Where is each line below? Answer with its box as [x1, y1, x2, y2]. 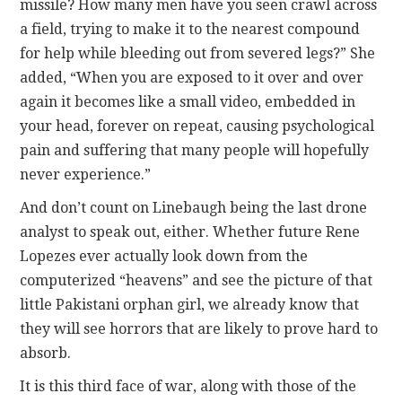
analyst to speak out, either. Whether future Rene [20, 223, 361, 240]
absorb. [20, 344, 72, 362]
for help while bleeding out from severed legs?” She [20, 44, 376, 62]
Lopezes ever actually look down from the [20, 247, 309, 265]
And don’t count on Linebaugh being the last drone [20, 198, 368, 216]
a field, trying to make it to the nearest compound [20, 20, 361, 38]
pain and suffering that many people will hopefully [20, 141, 370, 159]
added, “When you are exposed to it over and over [20, 68, 364, 86]
